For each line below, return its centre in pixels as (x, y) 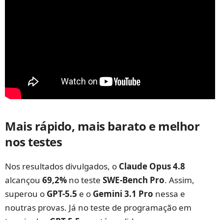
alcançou (24, 180)
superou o (26, 193)
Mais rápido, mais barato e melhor (102, 126)
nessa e (169, 193)
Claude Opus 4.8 (152, 166)
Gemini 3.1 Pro (123, 193)
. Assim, (179, 180)
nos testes (34, 141)
